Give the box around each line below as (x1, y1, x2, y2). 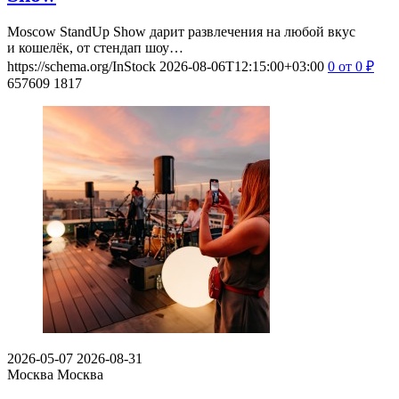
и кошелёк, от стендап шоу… (7, 40, 183, 56)
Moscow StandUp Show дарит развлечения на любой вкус (7, 24, 355, 40)
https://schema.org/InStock (7, 59, 156, 75)
